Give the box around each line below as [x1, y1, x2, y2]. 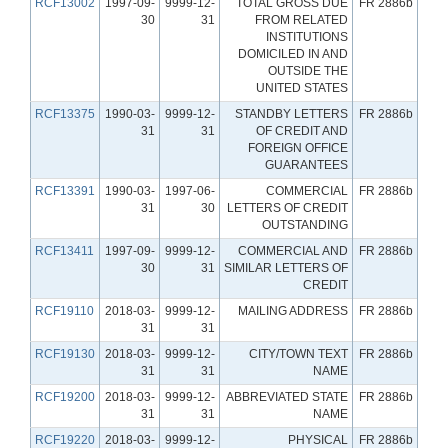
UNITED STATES [256, 80, 348, 95]
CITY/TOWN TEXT [249, 346, 348, 361]
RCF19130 [35, 346, 95, 361]
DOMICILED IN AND [238, 46, 348, 61]
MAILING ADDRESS [238, 303, 348, 318]
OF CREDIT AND [256, 123, 348, 138]
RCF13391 [35, 183, 95, 198]
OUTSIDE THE [268, 63, 348, 78]
